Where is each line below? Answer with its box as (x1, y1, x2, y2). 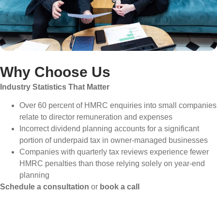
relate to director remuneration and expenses (19, 113, 172, 122)
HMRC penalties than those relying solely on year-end (19, 159, 205, 168)
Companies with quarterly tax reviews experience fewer (19, 148, 209, 156)
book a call (98, 183, 139, 191)
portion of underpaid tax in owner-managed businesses (19, 136, 208, 145)
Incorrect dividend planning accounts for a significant (19, 124, 199, 133)
